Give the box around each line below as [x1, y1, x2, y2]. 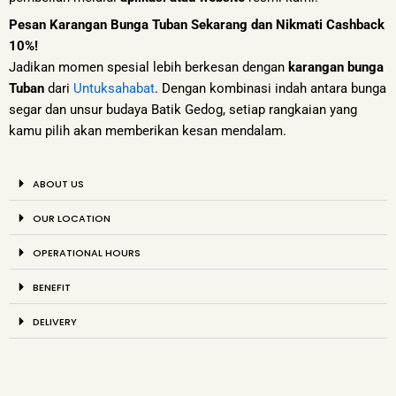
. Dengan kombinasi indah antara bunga [155, 80, 386, 97]
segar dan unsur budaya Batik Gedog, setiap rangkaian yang [9, 102, 357, 118]
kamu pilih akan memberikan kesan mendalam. [9, 123, 286, 140]
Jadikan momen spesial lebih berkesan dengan [9, 59, 288, 76]
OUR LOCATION [32, 211, 110, 225]
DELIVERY [32, 315, 77, 329]
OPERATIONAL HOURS [32, 246, 141, 260]
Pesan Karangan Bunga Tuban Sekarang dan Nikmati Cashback [9, 17, 385, 34]
